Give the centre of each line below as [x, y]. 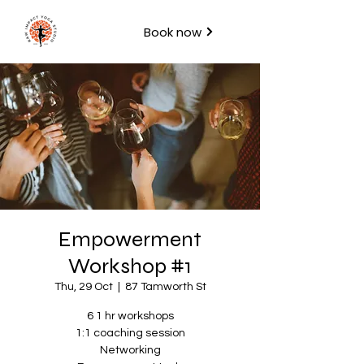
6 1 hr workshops [130, 316]
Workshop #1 [130, 266]
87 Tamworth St [165, 287]
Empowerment [130, 239]
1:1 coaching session [130, 333]
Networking [130, 350]
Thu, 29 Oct [83, 287]
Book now [172, 32]
